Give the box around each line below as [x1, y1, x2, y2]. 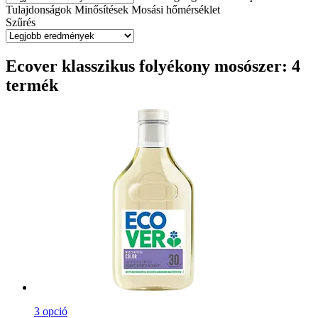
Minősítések [75, 3, 128, 16]
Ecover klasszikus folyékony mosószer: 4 [6, 56, 300, 75]
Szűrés [6, 16, 35, 28]
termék [6, 75, 58, 94]
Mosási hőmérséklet [131, 3, 220, 16]
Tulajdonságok [6, 3, 72, 16]
